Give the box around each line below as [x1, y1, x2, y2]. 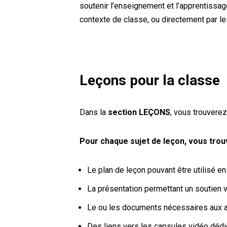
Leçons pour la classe [80, 72, 220, 89]
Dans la [80, 107, 108, 117]
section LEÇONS [108, 107, 171, 117]
